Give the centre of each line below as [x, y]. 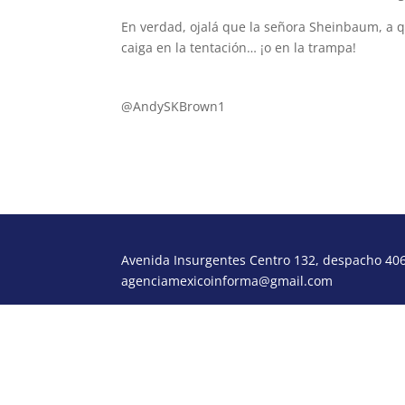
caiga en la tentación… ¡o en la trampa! [239, 47]
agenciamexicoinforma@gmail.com [227, 281]
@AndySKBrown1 [174, 106]
